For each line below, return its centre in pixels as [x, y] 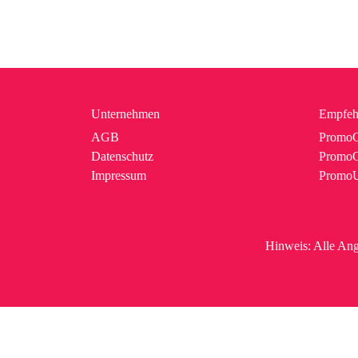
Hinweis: [288, 246]
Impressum [119, 176]
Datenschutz [122, 157]
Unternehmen [125, 114]
